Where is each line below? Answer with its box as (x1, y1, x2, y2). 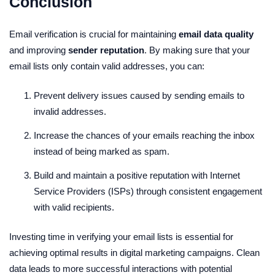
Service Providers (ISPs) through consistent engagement (34, 186, 262, 196)
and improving (9, 45, 68, 55)
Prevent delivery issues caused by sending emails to (34, 90, 244, 101)
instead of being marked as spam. (34, 146, 169, 157)
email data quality (179, 29, 254, 39)
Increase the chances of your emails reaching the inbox (34, 130, 255, 141)
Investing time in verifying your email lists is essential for (9, 231, 233, 242)
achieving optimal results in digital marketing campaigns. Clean (9, 247, 260, 258)
